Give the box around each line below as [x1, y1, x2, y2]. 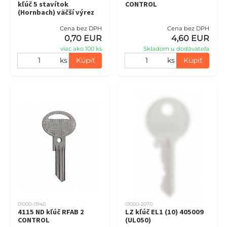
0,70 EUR [64, 33, 102, 43]
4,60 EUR [171, 33, 209, 43]
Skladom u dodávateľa [143, 45, 209, 52]
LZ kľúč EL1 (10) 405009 [125, 207, 204, 216]
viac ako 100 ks [60, 45, 102, 52]
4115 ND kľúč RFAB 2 [18, 207, 84, 216]
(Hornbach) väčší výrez [18, 7, 94, 17]
